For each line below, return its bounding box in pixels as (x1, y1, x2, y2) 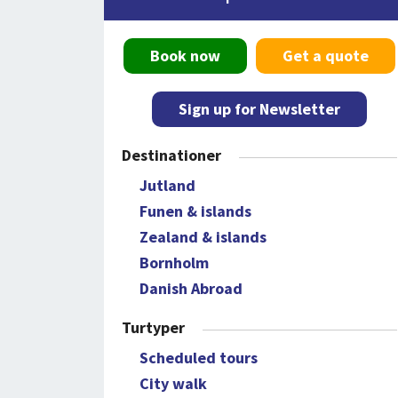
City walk (139, 373, 207, 394)
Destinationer (122, 145, 221, 165)
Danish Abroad (139, 278, 243, 298)
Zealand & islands (139, 227, 267, 247)
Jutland (139, 175, 195, 195)
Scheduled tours (139, 347, 258, 368)
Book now (150, 45, 220, 66)
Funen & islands (139, 201, 251, 221)
